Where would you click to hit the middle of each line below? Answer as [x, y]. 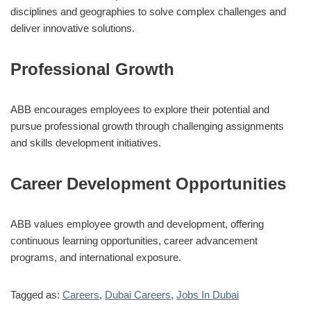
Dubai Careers [138, 294]
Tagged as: [36, 294]
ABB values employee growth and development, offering [137, 224]
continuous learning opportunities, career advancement [134, 240]
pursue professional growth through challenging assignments [147, 126]
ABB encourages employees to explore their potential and [140, 109]
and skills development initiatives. [86, 142]
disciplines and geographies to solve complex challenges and [148, 11]
